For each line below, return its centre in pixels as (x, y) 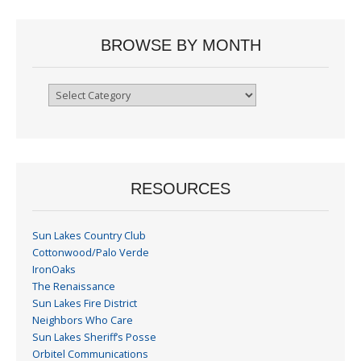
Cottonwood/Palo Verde (91, 252)
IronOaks (54, 269)
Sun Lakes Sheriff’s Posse (94, 337)
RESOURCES (180, 188)
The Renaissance (74, 286)
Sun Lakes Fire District (85, 303)
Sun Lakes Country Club (89, 235)
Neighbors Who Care (83, 320)
